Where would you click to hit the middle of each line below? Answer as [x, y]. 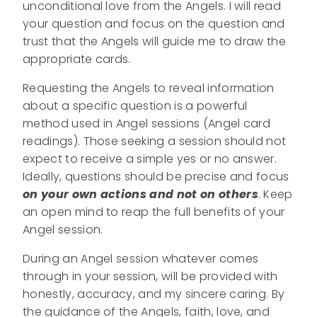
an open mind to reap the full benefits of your [154, 212]
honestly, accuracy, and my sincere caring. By [154, 294]
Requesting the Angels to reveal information [149, 88]
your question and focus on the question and [154, 23]
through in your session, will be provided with [150, 276]
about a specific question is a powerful [135, 105]
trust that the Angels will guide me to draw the [155, 41]
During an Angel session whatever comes [141, 258]
